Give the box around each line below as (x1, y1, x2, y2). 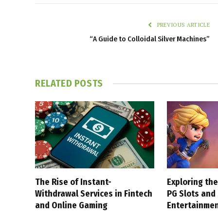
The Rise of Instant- (35, 177, 111, 188)
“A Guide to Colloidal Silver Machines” (90, 35, 210, 44)
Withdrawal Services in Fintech (35, 188, 152, 200)
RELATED (35, 77, 74, 90)
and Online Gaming (35, 200, 108, 211)
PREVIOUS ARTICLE (155, 21, 210, 29)
